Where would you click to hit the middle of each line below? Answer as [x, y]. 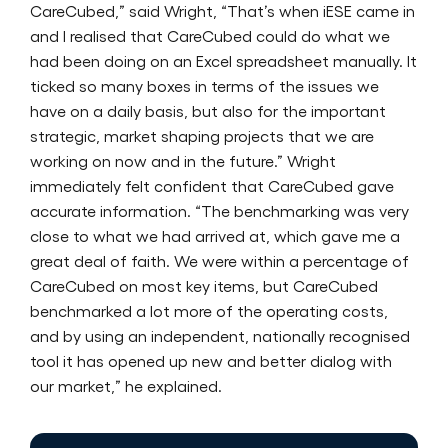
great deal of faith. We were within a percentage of [219, 260]
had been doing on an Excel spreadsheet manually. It [223, 60]
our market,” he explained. [126, 385]
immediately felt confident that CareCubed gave [212, 185]
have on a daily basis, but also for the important [208, 110]
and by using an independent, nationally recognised [220, 335]
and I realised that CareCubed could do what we [210, 35]
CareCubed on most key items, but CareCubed [204, 285]
